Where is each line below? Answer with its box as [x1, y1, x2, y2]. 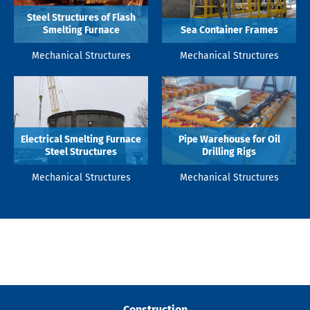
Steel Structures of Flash [26, 12, 136, 24]
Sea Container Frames [180, 24, 278, 37]
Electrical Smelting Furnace [21, 133, 141, 145]
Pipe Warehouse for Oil [178, 133, 280, 145]
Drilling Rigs [202, 145, 256, 158]
